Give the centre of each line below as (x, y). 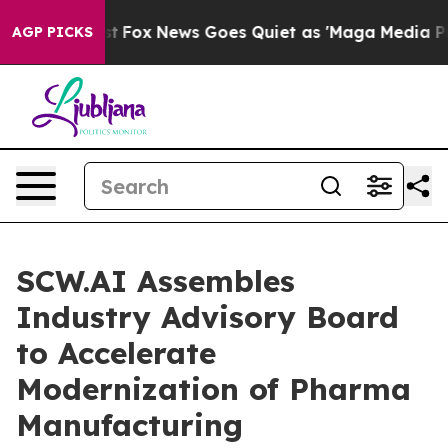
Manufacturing (129, 425)
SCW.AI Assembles (155, 281)
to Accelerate (116, 353)
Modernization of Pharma (213, 389)
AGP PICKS (52, 32)
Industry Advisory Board (207, 317)
